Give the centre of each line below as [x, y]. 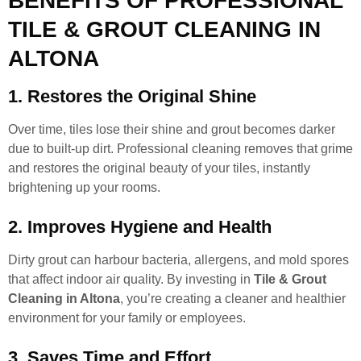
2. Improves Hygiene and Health [140, 226]
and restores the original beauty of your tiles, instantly [159, 168]
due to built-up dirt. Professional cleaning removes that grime [180, 148]
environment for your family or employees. [127, 317]
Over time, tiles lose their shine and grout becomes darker [172, 129]
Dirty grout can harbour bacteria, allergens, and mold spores [178, 259]
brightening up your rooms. [84, 187]
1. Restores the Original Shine [132, 96]
